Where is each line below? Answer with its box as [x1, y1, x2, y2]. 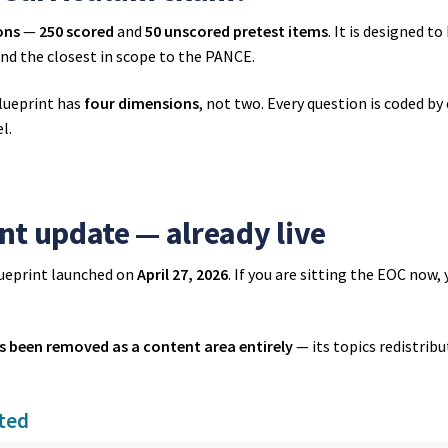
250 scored [39, 20, 115, 41]
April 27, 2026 [137, 263, 229, 284]
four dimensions [84, 93, 200, 114]
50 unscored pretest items [145, 20, 329, 41]
